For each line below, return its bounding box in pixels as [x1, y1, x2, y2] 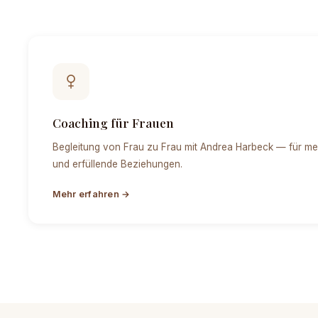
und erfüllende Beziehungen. [52, 158, 182, 170]
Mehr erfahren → [52, 188, 131, 199]
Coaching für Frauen [52, 114, 174, 131]
